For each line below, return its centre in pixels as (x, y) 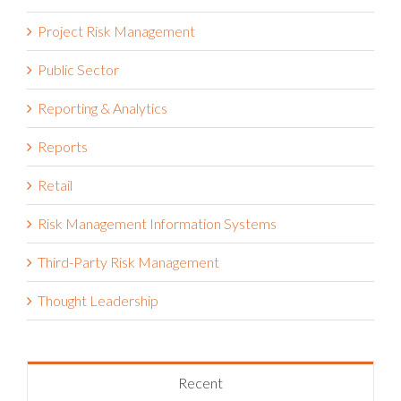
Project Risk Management (116, 36)
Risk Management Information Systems (157, 228)
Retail (55, 190)
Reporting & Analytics (102, 113)
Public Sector (78, 74)
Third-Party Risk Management (128, 267)
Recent (200, 388)
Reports (63, 151)
